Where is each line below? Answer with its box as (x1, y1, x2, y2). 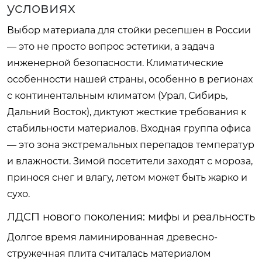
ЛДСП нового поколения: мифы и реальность (7, 210, 255, 223)
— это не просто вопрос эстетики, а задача (7, 40, 215, 52)
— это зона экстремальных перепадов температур (7, 139, 254, 150)
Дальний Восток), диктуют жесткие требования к (7, 106, 246, 118)
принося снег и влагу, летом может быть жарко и (7, 171, 247, 183)
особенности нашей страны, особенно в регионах (7, 73, 253, 85)
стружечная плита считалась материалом (7, 247, 211, 259)
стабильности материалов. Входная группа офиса (7, 122, 251, 134)
